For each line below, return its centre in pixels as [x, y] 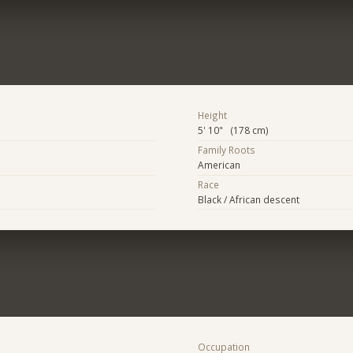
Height [212, 115]
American [219, 165]
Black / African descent [248, 199]
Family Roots [226, 150]
